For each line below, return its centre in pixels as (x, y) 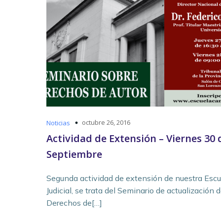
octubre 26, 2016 (106, 122)
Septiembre (74, 154)
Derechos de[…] (74, 203)
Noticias (58, 123)
